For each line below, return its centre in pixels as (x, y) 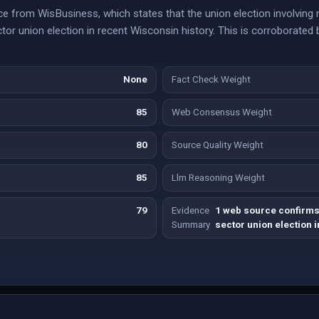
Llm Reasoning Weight (218, 178)
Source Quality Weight (218, 145)
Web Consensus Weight (222, 112)
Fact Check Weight (211, 79)
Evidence (190, 210)
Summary (191, 225)
